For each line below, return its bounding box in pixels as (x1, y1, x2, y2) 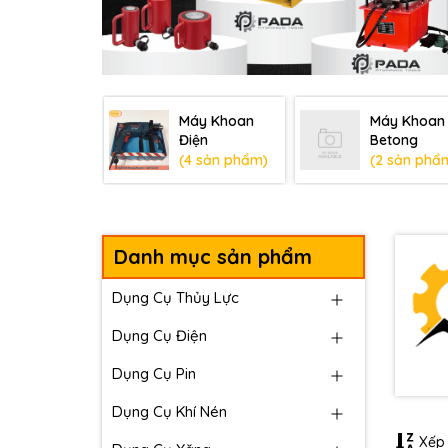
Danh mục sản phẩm (114, 243, 312, 269)
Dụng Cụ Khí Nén (112, 401, 227, 421)
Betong (370, 130, 418, 149)
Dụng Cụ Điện (112, 325, 207, 345)
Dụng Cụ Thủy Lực (112, 287, 239, 307)
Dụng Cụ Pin (112, 363, 196, 383)
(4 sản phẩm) (179, 150, 268, 169)
